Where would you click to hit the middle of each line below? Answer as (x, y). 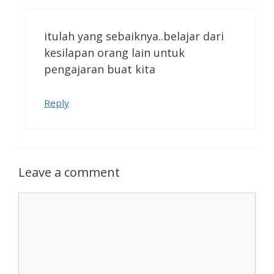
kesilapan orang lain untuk (114, 53)
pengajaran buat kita (100, 69)
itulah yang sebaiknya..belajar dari (134, 36)
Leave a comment (69, 172)
